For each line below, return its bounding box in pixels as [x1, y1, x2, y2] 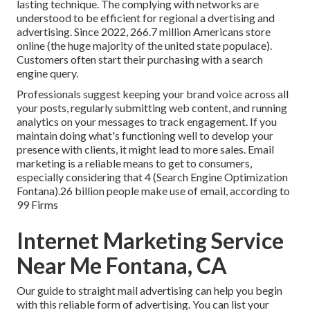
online [17, 39, 45, 53]
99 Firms [17, 198, 58, 212]
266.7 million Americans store [130, 25, 271, 39]
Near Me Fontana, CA [17, 252, 227, 280]
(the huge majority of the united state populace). [45, 39, 272, 53]
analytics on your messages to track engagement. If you [17, 115, 277, 129]
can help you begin [193, 284, 282, 298]
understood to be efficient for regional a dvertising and [17, 11, 275, 25]
